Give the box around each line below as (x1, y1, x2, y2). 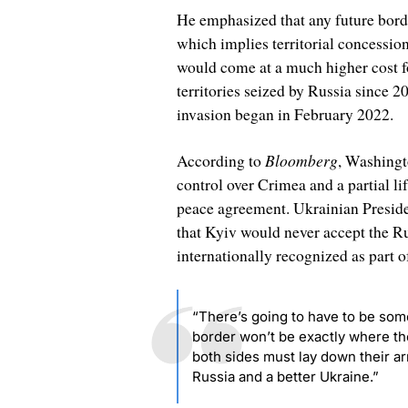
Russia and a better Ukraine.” (191, 367, 379, 385)
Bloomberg (264, 148, 338, 171)
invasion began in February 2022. (176, 103, 393, 125)
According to (176, 149, 265, 171)
